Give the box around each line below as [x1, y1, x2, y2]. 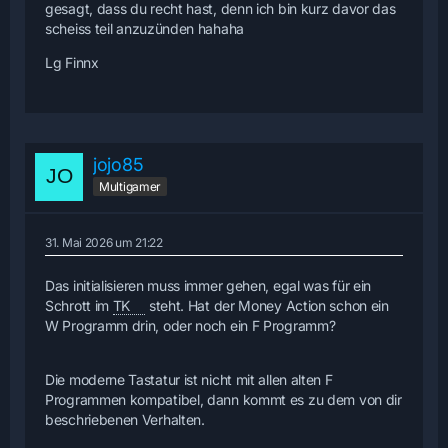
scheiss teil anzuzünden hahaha [45, 19, 244, 37]
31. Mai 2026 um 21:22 [45, 234, 163, 250]
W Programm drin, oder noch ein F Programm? [45, 316, 336, 334]
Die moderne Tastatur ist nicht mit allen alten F [45, 370, 333, 388]
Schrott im [45, 296, 113, 314]
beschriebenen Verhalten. [45, 410, 205, 428]
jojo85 [93, 153, 144, 175]
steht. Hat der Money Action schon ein [145, 296, 389, 314]
